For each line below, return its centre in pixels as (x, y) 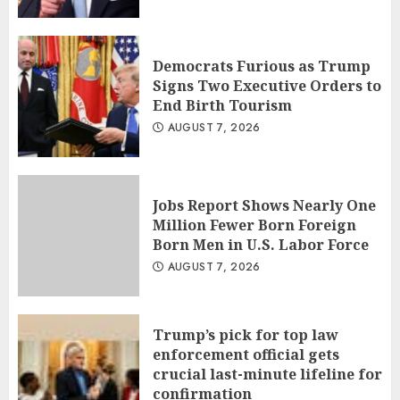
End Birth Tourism (222, 106)
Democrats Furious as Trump (262, 67)
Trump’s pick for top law (246, 335)
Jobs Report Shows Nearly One (264, 206)
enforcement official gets (246, 355)
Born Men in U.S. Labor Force (261, 245)
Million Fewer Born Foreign (254, 225)
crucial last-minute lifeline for (267, 375)
